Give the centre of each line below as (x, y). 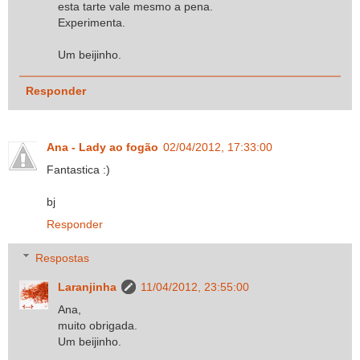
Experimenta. (92, 22)
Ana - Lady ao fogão (102, 147)
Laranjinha (88, 286)
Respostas (63, 258)
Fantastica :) (78, 169)
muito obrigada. (98, 325)
